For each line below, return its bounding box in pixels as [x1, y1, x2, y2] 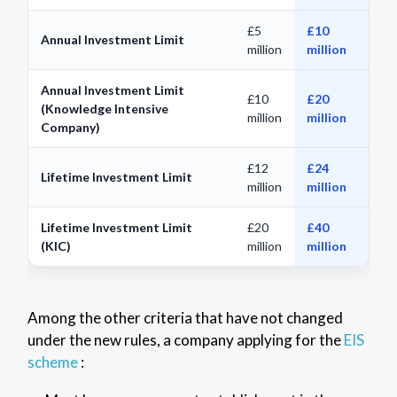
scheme [27, 352, 78, 371]
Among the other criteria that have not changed [27, 307, 343, 327]
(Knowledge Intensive [40, 100, 168, 116]
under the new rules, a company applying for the [27, 330, 344, 349]
